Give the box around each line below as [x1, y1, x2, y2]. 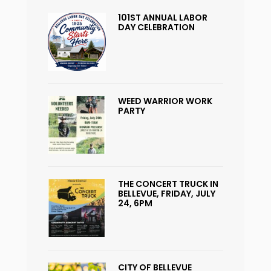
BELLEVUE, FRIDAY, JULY [117, 188, 215, 200]
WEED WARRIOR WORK [117, 94, 212, 107]
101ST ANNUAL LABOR [117, 11, 207, 24]
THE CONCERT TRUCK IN [117, 178, 218, 191]
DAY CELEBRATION [117, 21, 195, 33]
